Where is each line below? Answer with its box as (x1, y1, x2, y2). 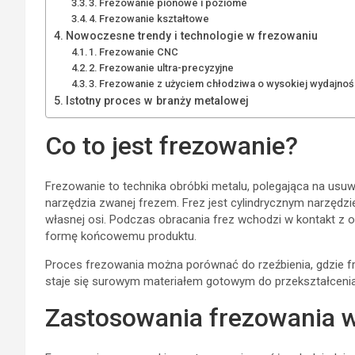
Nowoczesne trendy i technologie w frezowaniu (66, 29, 318, 42)
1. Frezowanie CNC (89, 45, 179, 58)
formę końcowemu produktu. (45, 228, 197, 243)
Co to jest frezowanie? (45, 130, 298, 161)
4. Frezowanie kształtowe (89, 12, 210, 25)
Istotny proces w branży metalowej (66, 94, 249, 107)
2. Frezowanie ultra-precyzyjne (89, 61, 235, 74)
